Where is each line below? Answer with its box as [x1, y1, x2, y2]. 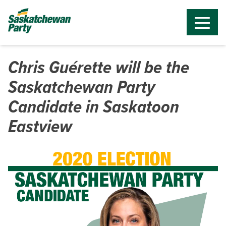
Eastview [8, 112, 72, 139]
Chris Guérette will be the [8, 53, 189, 80]
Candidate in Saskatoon [8, 93, 179, 120]
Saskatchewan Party [8, 73, 155, 100]
